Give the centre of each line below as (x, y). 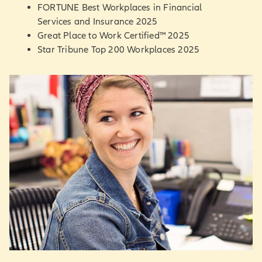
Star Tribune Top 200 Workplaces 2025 (119, 49)
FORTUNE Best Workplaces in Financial (120, 7)
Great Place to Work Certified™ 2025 (113, 35)
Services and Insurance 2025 (98, 21)
